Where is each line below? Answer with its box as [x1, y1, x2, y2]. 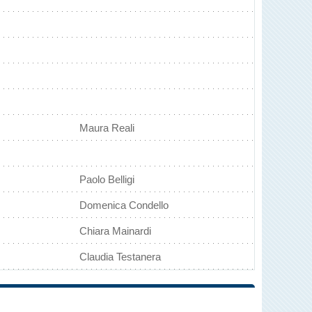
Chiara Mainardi [79, 225, 151, 237]
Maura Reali [79, 122, 134, 134]
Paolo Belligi [79, 173, 134, 185]
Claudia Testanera [79, 251, 161, 263]
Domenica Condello [79, 199, 169, 211]
